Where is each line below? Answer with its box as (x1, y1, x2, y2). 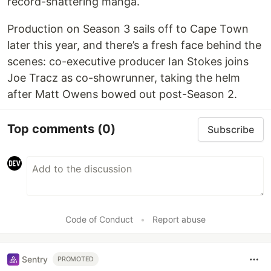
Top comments (7, 122, 97, 137)
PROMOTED (57, 255, 94, 264)
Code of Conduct (65, 214, 133, 224)
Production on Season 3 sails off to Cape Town (7, 22, 249, 35)
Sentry (22, 254, 48, 265)
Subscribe (207, 123, 254, 135)
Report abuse (152, 214, 206, 224)
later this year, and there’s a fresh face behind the (7, 38, 261, 51)
